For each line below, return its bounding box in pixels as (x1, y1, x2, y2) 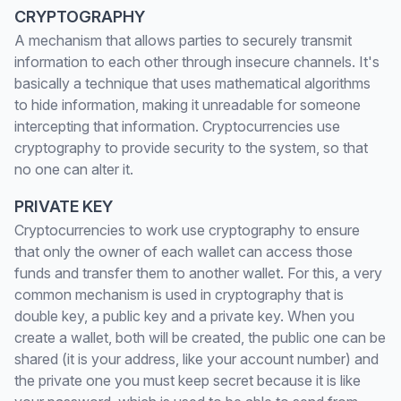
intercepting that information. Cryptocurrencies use (14, 117, 340, 135)
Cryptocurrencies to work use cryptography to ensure (14, 221, 360, 239)
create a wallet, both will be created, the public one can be (14, 328, 386, 346)
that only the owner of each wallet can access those (14, 243, 353, 260)
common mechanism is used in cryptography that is (14, 286, 344, 303)
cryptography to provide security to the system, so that (14, 139, 368, 157)
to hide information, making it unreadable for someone (14, 96, 361, 114)
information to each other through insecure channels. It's (14, 53, 380, 71)
